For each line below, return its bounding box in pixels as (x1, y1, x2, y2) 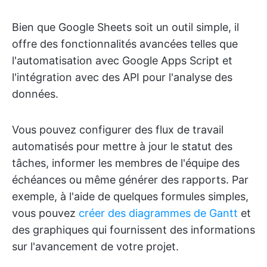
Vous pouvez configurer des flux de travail (12, 123, 223, 136)
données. (12, 88, 58, 100)
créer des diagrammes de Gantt (79, 207, 238, 219)
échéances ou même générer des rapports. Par (12, 173, 249, 186)
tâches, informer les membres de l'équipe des (12, 157, 240, 169)
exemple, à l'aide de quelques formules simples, (12, 190, 249, 203)
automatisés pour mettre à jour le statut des (12, 140, 232, 153)
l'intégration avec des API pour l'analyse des (12, 71, 232, 83)
